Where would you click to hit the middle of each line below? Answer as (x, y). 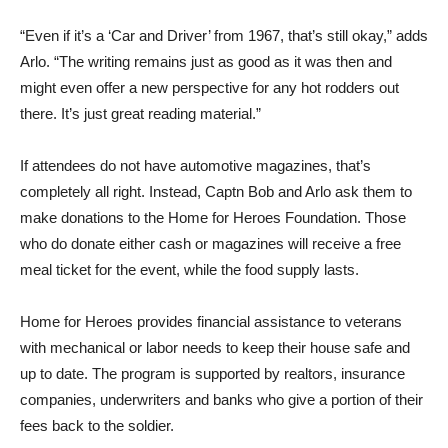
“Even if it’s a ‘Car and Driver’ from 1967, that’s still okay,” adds (224, 35)
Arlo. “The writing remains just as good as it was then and (206, 61)
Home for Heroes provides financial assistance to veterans (211, 321)
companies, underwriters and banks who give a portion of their (221, 399)
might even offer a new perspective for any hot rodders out (209, 87)
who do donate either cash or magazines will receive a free (210, 243)
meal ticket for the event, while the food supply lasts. (189, 269)
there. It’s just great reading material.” (140, 113)
